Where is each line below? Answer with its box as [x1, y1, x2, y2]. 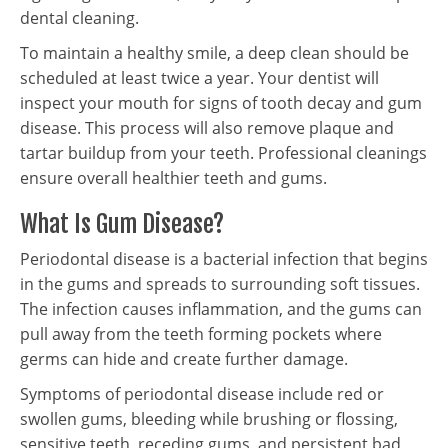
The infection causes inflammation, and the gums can [20, 298, 422, 320]
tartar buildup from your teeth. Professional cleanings [20, 142, 427, 164]
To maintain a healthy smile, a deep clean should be [20, 42, 409, 64]
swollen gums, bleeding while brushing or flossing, [20, 408, 398, 430]
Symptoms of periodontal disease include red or [20, 383, 384, 405]
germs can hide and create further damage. [20, 348, 348, 370]
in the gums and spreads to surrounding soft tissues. [20, 273, 420, 295]
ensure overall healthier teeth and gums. [20, 167, 327, 189]
